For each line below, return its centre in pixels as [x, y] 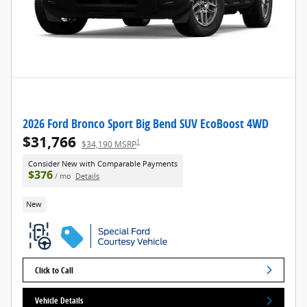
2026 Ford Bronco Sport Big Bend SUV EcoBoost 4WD [146, 123]
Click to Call [54, 270]
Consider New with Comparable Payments [103, 163]
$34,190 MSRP [109, 144]
